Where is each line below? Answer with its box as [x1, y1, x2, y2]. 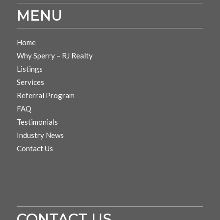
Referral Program [16, 90, 75, 100]
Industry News [16, 130, 64, 139]
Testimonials [16, 117, 58, 126]
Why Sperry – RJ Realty [16, 51, 93, 60]
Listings [16, 64, 43, 73]
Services [16, 77, 44, 86]
